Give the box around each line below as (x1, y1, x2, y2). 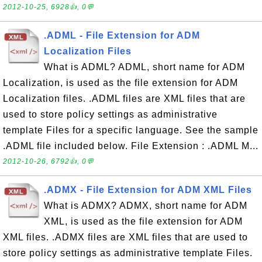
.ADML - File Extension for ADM (44, 30, 200, 40)
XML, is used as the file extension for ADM (44, 216, 243, 226)
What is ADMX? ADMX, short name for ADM (44, 201, 247, 211)
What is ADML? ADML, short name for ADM (44, 62, 245, 72)
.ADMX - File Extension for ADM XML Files (44, 185, 252, 195)
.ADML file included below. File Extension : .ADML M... (3, 141, 258, 151)
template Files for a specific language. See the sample (3, 125, 258, 135)
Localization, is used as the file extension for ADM (3, 78, 238, 88)
